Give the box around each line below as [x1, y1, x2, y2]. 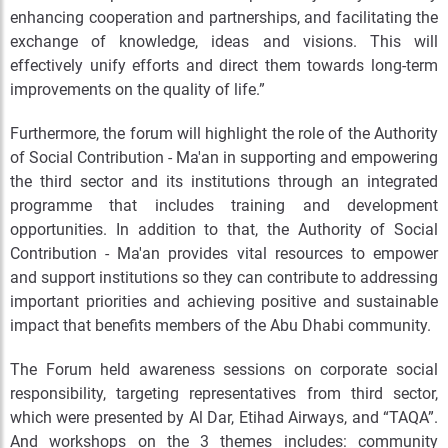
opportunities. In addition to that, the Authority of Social [10, 220, 438, 239]
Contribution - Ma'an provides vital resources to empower [10, 244, 438, 263]
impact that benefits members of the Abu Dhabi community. [10, 316, 431, 335]
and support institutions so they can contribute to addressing [10, 268, 438, 287]
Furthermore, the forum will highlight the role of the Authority [10, 124, 438, 143]
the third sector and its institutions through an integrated [10, 172, 438, 191]
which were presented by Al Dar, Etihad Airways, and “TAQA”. [10, 408, 438, 427]
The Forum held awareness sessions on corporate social [10, 360, 438, 379]
